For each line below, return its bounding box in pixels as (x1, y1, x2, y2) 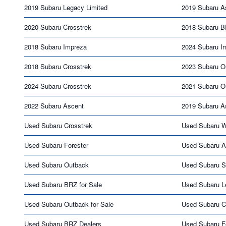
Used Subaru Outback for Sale (24, 199, 114, 209)
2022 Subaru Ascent (24, 100, 84, 110)
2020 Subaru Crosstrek (24, 22, 91, 32)
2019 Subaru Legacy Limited (24, 2, 107, 12)
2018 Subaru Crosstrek (24, 61, 91, 71)
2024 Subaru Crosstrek (24, 81, 91, 91)
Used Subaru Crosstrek (24, 120, 92, 130)
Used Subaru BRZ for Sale (24, 179, 102, 189)
